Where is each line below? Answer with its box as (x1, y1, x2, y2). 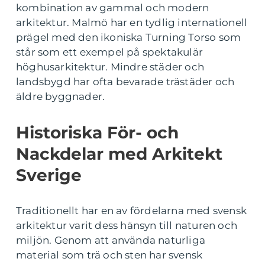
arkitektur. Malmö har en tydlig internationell (16, 17, 248, 28)
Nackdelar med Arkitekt (16, 144, 222, 164)
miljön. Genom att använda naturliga (16, 234, 206, 246)
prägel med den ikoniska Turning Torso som (16, 31, 241, 43)
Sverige (16, 165, 82, 185)
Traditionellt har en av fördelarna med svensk (16, 205, 247, 216)
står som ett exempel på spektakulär (16, 46, 203, 58)
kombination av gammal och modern (16, 2, 209, 14)
